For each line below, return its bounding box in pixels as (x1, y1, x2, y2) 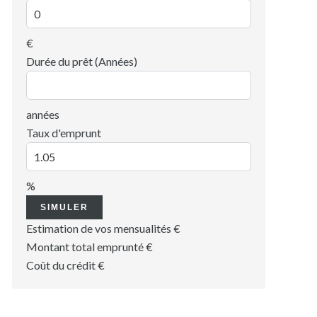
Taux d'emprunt (26, 125, 101, 139)
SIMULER (40, 202, 88, 212)
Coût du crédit (26, 258, 98, 272)
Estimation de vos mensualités (26, 221, 173, 235)
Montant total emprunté (26, 239, 146, 253)
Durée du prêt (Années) (26, 54, 137, 68)
